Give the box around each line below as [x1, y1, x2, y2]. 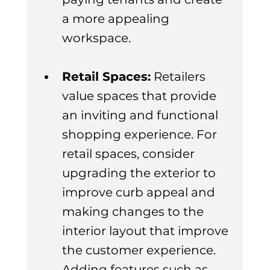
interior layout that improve [61, 224, 231, 239]
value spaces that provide [61, 89, 219, 104]
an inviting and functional [61, 108, 221, 123]
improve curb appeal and [61, 185, 218, 200]
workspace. [61, 31, 131, 46]
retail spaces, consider [61, 146, 198, 162]
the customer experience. [61, 243, 219, 258]
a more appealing [61, 11, 172, 27]
